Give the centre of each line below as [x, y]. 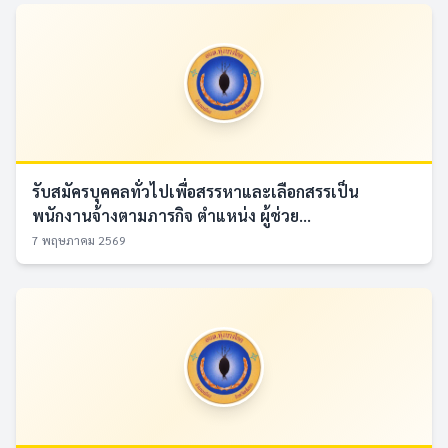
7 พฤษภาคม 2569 [79, 240]
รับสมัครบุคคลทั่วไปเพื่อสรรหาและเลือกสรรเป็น [195, 191]
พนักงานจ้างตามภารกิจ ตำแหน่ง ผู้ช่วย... [171, 215]
